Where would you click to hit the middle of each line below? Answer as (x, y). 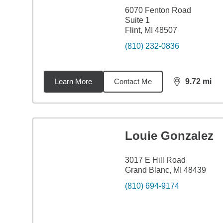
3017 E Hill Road (155, 160)
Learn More (73, 81)
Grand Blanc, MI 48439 (165, 170)
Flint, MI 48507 (151, 30)
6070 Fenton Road (158, 10)
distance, (191, 86)
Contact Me (133, 81)
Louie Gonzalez (169, 136)
